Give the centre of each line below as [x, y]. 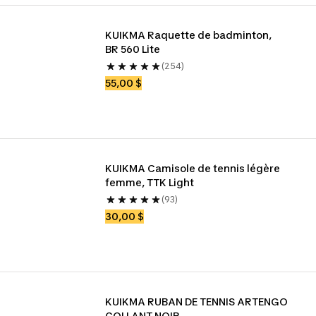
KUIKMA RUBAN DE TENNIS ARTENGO [197, 302]
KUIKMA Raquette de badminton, [189, 35]
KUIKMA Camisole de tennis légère [193, 168]
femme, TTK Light [150, 182]
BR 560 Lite [133, 49]
